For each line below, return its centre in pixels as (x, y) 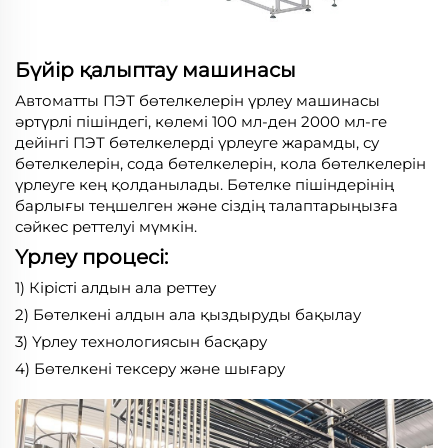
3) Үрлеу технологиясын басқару (141, 341)
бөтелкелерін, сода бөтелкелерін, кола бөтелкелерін (220, 163)
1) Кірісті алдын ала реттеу (115, 287)
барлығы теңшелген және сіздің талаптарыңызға (206, 205)
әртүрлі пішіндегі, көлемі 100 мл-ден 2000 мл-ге (201, 121)
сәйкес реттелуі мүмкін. (106, 226)
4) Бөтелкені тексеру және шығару (150, 368)
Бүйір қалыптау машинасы (155, 69)
